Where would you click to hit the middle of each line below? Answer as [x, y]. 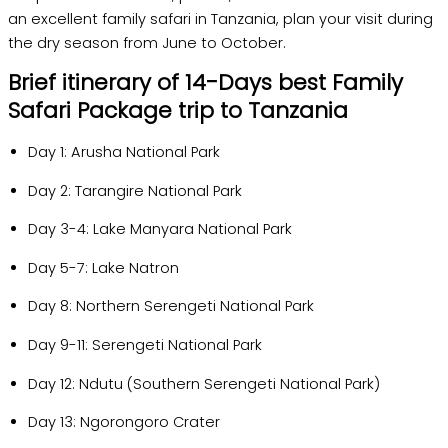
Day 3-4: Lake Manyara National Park [160, 229]
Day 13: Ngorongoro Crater [124, 422]
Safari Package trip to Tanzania [178, 111]
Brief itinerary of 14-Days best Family [205, 83]
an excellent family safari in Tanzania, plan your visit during [220, 18]
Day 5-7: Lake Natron [103, 267]
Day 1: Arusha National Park [124, 152]
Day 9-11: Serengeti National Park [145, 344]
